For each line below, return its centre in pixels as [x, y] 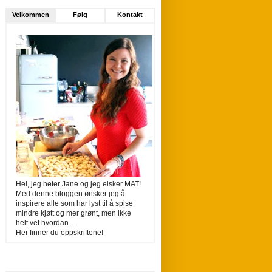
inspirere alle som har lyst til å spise [74, 203]
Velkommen [30, 14]
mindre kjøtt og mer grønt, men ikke [73, 213]
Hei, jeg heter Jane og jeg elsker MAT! [78, 184]
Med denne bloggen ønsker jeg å [70, 193]
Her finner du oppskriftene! [59, 232]
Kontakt [130, 14]
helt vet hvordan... [45, 223]
